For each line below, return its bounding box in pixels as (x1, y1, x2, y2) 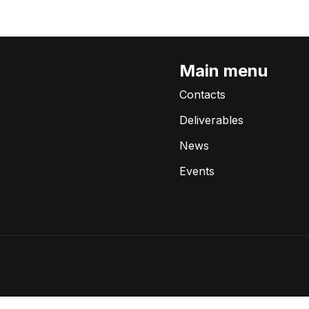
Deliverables (179, 112, 243, 127)
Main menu (179, 61, 268, 81)
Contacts (179, 87, 226, 101)
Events (179, 164, 215, 179)
